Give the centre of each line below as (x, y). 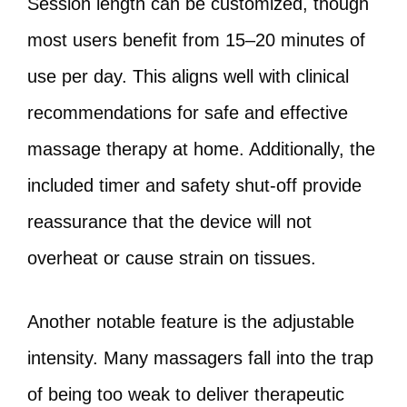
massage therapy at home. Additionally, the (201, 149)
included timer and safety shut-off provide (194, 185)
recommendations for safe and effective (188, 113)
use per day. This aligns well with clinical (188, 76)
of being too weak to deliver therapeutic (186, 394)
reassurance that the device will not (169, 222)
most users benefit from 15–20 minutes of (196, 40)
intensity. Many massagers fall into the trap (200, 358)
